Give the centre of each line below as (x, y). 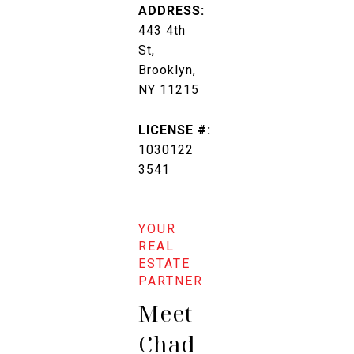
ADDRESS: (171, 10)
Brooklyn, (167, 70)
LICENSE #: (175, 130)
